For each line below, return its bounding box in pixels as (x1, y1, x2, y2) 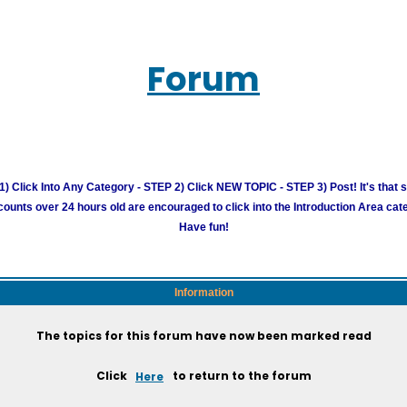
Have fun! (178, 221, 229, 233)
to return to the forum (169, 368, 312, 383)
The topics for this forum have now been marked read (35, 328, 372, 343)
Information (174, 286, 233, 299)
